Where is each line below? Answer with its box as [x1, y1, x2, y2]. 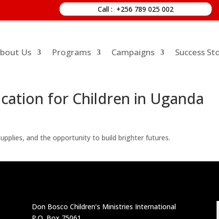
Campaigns [111, 46, 154, 58]
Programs [51, 46, 91, 58]
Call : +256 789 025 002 [97, 4, 174, 14]
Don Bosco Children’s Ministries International [31, 201, 176, 211]
